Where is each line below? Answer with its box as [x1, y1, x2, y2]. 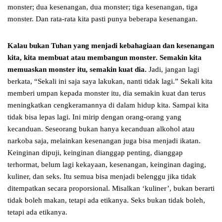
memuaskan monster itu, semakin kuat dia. [7, 65, 149, 74]
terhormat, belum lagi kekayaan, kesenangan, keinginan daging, [7, 161, 206, 169]
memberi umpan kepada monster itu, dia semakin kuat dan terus [7, 89, 206, 98]
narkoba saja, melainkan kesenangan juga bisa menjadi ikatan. [7, 137, 201, 145]
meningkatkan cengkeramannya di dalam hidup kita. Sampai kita [7, 101, 209, 110]
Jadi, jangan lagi [149, 65, 199, 74]
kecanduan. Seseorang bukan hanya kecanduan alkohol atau [7, 125, 195, 133]
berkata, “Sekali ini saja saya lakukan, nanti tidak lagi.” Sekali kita [7, 77, 213, 86]
